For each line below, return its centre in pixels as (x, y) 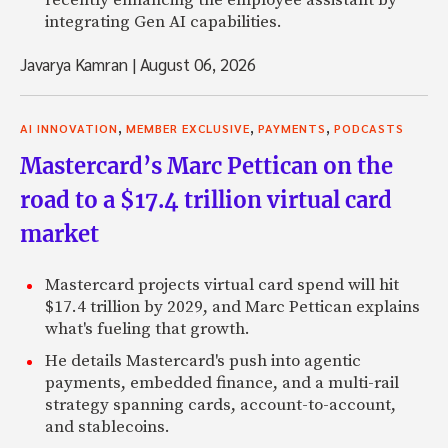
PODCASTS (369, 127)
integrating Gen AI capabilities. (163, 21)
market (59, 233)
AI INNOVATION (69, 127)
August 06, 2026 (196, 63)
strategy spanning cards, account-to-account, (220, 404)
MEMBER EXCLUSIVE (188, 127)
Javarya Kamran (76, 63)
